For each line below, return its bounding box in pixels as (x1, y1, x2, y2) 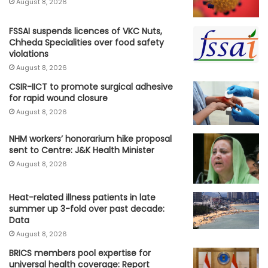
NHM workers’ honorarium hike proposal (9, 133, 172, 145)
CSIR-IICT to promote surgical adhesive (9, 80, 173, 93)
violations (9, 47, 48, 60)
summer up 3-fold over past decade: (9, 203, 165, 215)
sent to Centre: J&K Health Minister (9, 144, 154, 157)
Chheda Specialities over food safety (9, 36, 164, 48)
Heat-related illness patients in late (9, 191, 156, 204)
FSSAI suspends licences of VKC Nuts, (9, 25, 162, 37)
